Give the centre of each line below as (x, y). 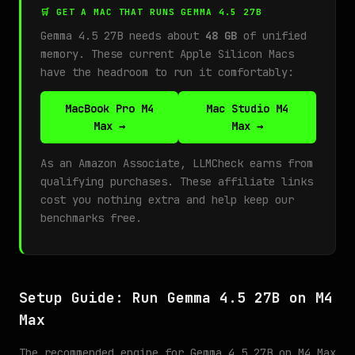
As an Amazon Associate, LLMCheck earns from (177, 163)
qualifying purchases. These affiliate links (177, 181)
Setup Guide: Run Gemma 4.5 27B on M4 (176, 298)
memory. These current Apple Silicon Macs (167, 54)
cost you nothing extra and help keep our (167, 200)
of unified (272, 36)
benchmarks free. (91, 218)
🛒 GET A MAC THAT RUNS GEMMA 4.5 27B (151, 12)
